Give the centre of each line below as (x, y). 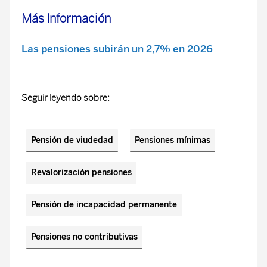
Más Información (66, 18)
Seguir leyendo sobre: (66, 98)
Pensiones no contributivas (84, 237)
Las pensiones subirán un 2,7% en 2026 (117, 49)
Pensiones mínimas (173, 140)
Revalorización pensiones (81, 173)
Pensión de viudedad (72, 140)
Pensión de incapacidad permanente (104, 205)
